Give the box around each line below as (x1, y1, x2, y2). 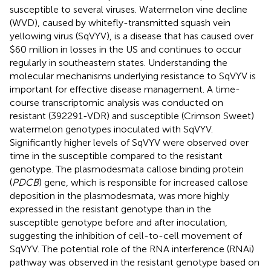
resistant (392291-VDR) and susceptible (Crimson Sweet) (10, 109, 254, 122)
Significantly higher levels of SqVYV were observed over (10, 136, 249, 148)
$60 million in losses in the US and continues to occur (10, 43, 241, 55)
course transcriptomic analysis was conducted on (10, 96, 223, 108)
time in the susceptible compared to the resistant (10, 149, 223, 162)
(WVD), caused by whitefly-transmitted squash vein (10, 16, 230, 28)
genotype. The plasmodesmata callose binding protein (10, 163, 244, 175)
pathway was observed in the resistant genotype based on (10, 256, 260, 268)
